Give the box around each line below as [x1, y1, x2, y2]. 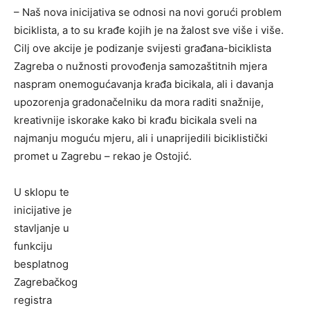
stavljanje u [14, 221, 69, 235]
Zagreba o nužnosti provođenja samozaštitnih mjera [14, 60, 267, 73]
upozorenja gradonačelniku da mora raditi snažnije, [14, 95, 264, 109]
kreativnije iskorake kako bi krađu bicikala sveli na [14, 113, 257, 127]
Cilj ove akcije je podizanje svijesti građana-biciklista [14, 42, 271, 55]
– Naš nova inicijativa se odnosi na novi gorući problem [14, 6, 282, 19]
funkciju [14, 239, 53, 253]
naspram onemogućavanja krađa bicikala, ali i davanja [14, 77, 273, 91]
